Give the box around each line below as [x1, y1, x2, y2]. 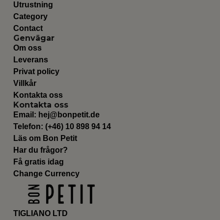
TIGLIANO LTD [13, 209, 68, 218]
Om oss [13, 44, 42, 53]
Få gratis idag [13, 158, 64, 166]
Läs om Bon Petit [13, 134, 77, 143]
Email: [13, 110, 38, 119]
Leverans [13, 55, 48, 64]
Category [13, 12, 48, 21]
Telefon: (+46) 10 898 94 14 [13, 122, 111, 131]
